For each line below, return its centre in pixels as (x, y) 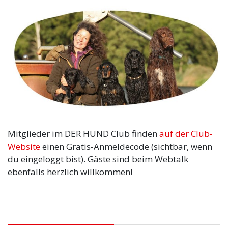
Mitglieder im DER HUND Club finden (83, 134)
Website (24, 147)
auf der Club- (186, 134)
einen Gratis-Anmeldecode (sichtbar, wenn (126, 147)
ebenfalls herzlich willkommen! (70, 172)
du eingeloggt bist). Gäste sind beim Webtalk (98, 159)
